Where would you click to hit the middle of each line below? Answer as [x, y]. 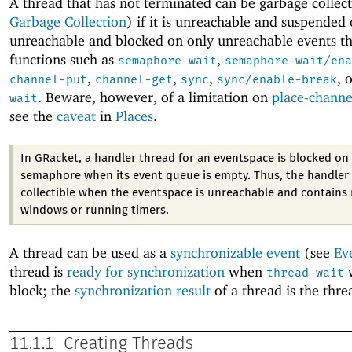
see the [33, 116]
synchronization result [143, 291]
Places [134, 116]
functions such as [64, 60]
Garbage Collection [68, 22]
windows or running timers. [94, 211]
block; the [42, 291]
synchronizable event [235, 253]
